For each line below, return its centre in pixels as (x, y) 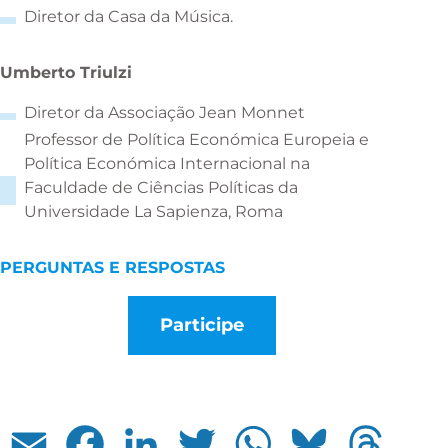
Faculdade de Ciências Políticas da (161, 187)
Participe (201, 324)
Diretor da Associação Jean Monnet (164, 112)
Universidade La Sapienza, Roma (153, 211)
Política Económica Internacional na (167, 163)
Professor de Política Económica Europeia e (196, 139)
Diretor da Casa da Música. (128, 16)
